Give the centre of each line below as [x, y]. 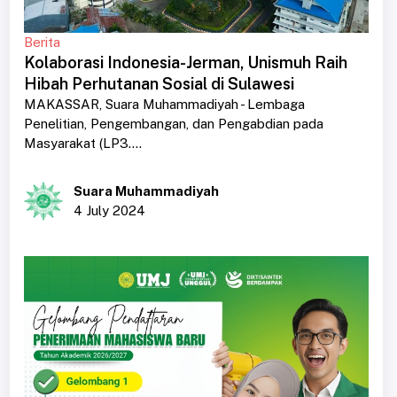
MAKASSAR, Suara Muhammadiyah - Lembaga [164, 105]
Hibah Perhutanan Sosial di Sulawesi [159, 84]
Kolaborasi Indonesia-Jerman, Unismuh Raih [185, 63]
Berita [42, 43]
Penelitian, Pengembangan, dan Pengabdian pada [173, 124]
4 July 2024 [109, 211]
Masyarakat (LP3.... [82, 144]
